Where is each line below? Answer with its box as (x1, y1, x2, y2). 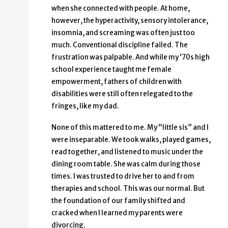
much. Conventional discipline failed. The (51, 41, 188, 50)
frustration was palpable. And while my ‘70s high (51, 53, 210, 62)
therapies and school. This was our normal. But (51, 184, 205, 193)
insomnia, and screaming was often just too (51, 28, 195, 38)
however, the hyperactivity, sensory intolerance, (51, 16, 208, 25)
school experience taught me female (51, 65, 172, 74)
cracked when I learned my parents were (51, 209, 183, 218)
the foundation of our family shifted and (51, 196, 185, 206)
